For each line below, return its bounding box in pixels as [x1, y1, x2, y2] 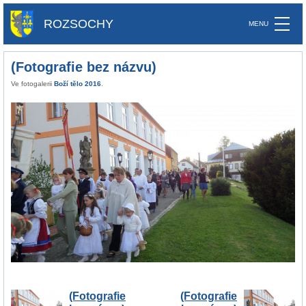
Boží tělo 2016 [54, 80, 101, 87]
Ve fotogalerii [11, 80, 54, 87]
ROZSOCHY [44, 16, 113, 31]
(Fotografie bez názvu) [11, 59, 156, 74]
